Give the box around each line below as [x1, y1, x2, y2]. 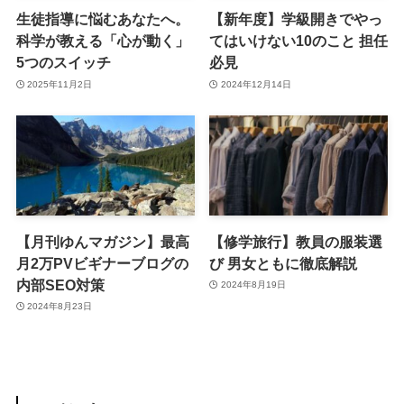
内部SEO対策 [15, 276, 105, 293]
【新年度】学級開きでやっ [209, 11, 383, 28]
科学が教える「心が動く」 [15, 32, 189, 50]
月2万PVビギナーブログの [15, 254, 188, 271]
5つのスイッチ [15, 54, 111, 71]
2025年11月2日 [27, 78, 93, 89]
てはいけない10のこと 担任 [209, 32, 389, 50]
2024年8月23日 [27, 301, 93, 312]
